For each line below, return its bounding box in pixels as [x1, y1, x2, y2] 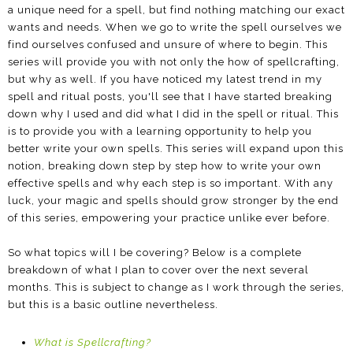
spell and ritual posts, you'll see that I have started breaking [8, 90, 333, 102]
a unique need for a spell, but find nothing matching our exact [8, 3, 345, 16]
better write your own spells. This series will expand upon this [8, 142, 344, 154]
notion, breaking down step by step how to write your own [8, 159, 321, 172]
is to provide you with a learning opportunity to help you [8, 124, 312, 137]
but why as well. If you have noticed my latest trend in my [8, 72, 322, 85]
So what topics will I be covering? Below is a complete [8, 246, 302, 258]
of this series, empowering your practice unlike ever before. [8, 211, 330, 224]
